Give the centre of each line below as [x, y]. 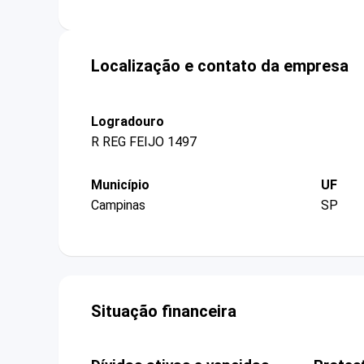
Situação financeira [164, 312]
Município [120, 184]
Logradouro [128, 121]
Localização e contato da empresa [220, 65]
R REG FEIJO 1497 [144, 141]
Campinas [118, 206]
